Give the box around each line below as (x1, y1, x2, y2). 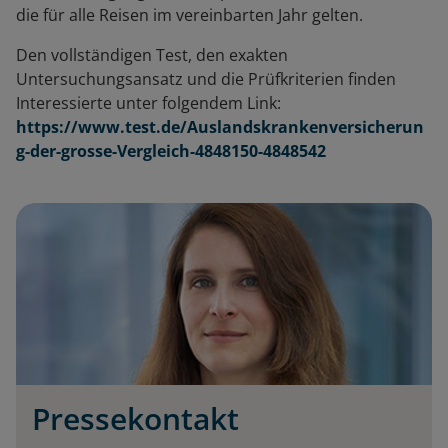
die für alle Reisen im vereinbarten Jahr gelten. (16, 3, 363, 26)
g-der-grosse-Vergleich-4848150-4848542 (16, 139, 326, 162)
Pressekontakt (32, 397, 239, 439)
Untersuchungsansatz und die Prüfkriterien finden (16, 67, 396, 90)
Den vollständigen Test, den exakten (16, 43, 288, 66)
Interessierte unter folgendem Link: (16, 91, 281, 114)
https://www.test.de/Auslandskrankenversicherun (16, 115, 424, 138)
